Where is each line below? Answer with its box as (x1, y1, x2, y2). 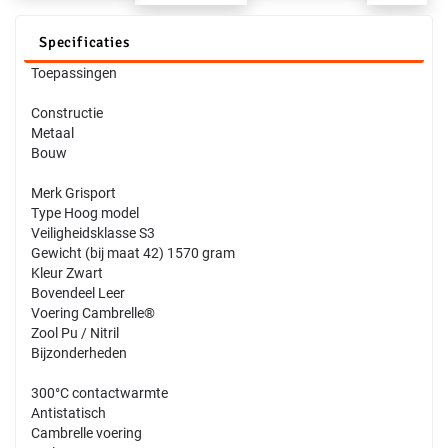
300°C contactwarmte (31, 384, 168, 401)
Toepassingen (31, 64, 117, 81)
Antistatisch (31, 404, 106, 421)
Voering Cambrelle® (31, 304, 155, 321)
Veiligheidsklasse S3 (31, 224, 155, 241)
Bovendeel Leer (31, 284, 125, 301)
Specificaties (39, 32, 130, 51)
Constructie (31, 104, 103, 121)
